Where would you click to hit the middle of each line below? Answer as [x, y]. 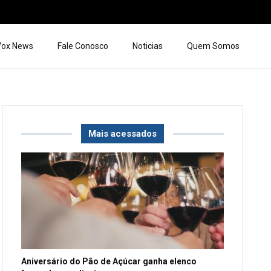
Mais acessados [123, 134]
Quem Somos [213, 46]
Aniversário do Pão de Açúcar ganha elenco [109, 261]
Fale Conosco [83, 46]
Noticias [148, 46]
